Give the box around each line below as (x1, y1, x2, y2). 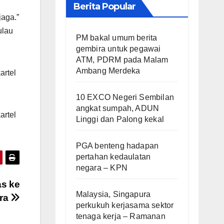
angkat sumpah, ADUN (75, 103, 159, 112)
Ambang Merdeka (75, 66, 140, 75)
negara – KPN (75, 163, 127, 172)
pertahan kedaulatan (75, 152, 151, 161)
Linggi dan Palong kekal (75, 114, 164, 123)
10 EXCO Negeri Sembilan (75, 92, 174, 101)
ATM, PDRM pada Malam (75, 55, 168, 64)
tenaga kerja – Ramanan (75, 211, 165, 220)
